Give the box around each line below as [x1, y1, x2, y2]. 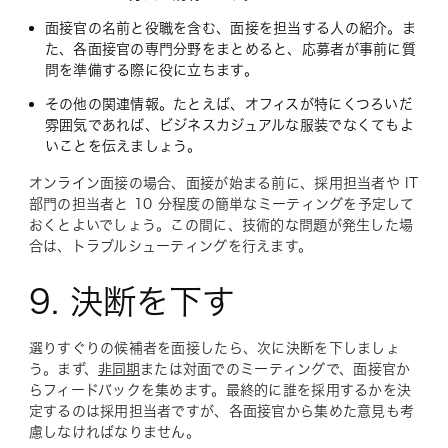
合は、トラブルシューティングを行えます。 [28, 239, 313, 253]
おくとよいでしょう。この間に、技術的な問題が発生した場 [28, 218, 414, 232]
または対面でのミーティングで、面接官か [140, 362, 411, 376]
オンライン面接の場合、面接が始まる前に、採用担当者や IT [28, 176, 418, 190]
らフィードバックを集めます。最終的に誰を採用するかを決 [28, 383, 412, 397]
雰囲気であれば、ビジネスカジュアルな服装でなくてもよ [44, 118, 414, 132]
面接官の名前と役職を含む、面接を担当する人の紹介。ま [44, 21, 416, 35]
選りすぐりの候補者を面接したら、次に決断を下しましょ [28, 341, 400, 355]
